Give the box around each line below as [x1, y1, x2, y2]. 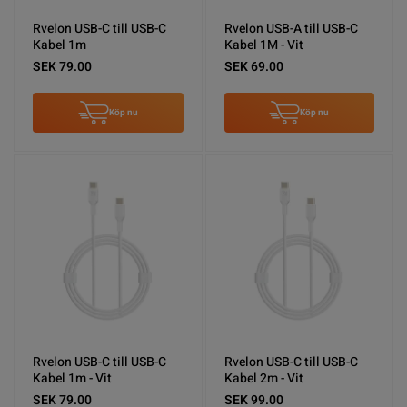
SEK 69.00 [223, 57, 283, 77]
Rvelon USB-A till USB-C [223, 19, 358, 39]
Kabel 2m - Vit [223, 368, 303, 388]
